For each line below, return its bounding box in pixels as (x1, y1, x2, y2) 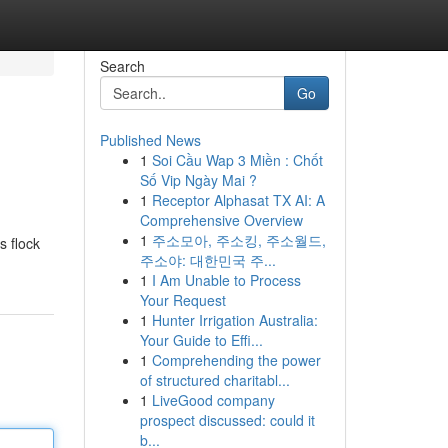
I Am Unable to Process (151, 270, 301, 290)
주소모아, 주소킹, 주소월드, (151, 230, 326, 250)
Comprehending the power (151, 350, 321, 370)
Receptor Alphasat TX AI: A (151, 190, 325, 210)
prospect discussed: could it (139, 410, 315, 430)
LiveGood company (151, 390, 275, 410)
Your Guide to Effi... (139, 330, 263, 350)
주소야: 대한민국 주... (139, 250, 276, 270)
